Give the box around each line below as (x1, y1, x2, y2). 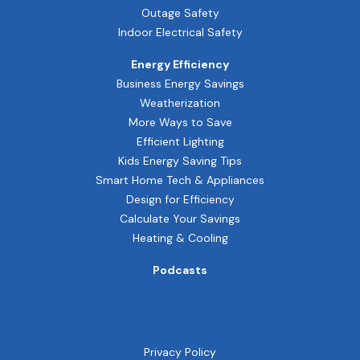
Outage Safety (141, 5, 219, 20)
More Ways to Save (128, 114, 232, 129)
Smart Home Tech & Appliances (96, 172, 264, 187)
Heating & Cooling (132, 230, 228, 245)
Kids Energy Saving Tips (118, 153, 242, 168)
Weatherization (140, 95, 220, 110)
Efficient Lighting (136, 133, 224, 149)
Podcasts (153, 262, 207, 277)
